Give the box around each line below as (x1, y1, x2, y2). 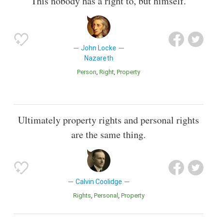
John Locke (81, 44, 117, 52)
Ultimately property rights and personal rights (18, 113, 199, 126)
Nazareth (84, 54, 113, 62)
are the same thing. (71, 127, 146, 141)
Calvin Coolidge (75, 177, 122, 186)
